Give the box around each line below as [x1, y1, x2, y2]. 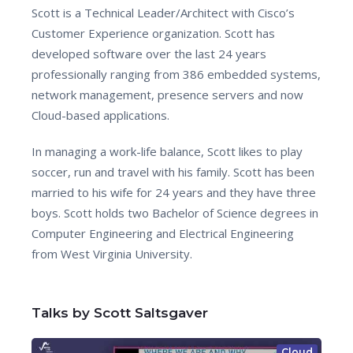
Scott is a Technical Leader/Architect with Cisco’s [32, 5, 295, 20]
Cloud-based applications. [32, 107, 169, 123]
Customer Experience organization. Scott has [32, 25, 275, 41]
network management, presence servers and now [32, 87, 303, 102]
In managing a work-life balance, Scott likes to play [32, 143, 303, 159]
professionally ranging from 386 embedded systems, [32, 66, 321, 82]
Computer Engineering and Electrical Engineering [32, 225, 294, 241]
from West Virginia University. [32, 246, 192, 262]
